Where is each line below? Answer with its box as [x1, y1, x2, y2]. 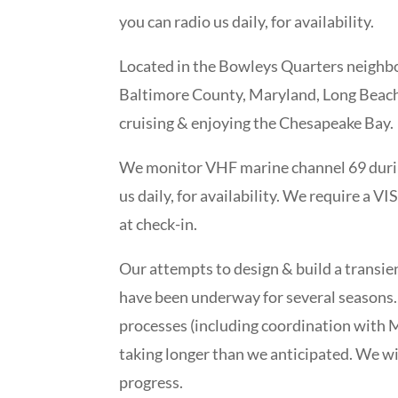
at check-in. [119, 213, 198, 234]
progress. [119, 371, 184, 392]
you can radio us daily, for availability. [119, 11, 375, 31]
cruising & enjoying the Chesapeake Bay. [119, 112, 394, 132]
